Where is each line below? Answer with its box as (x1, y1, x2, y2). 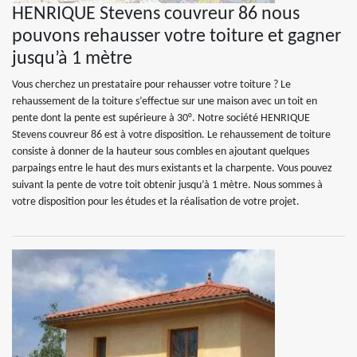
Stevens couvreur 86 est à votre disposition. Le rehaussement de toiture (12, 129, 331, 141)
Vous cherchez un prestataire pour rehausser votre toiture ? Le (12, 79, 291, 91)
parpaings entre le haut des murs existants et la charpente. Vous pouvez (12, 163, 332, 175)
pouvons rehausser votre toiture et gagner (12, 27, 341, 46)
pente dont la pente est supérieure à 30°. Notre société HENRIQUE (12, 112, 310, 124)
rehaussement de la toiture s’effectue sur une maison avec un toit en (12, 96, 317, 108)
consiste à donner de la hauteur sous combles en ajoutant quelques (12, 146, 309, 158)
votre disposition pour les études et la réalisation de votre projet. (12, 196, 300, 208)
